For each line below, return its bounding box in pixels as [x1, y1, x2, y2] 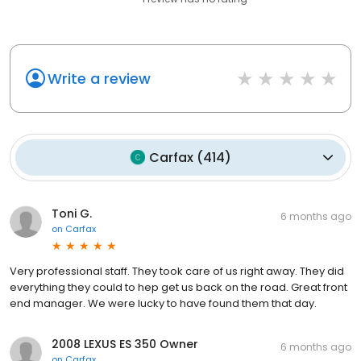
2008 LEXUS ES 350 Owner [52, 335, 198, 352]
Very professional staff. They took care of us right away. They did [10, 263, 344, 279]
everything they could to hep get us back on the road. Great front [10, 279, 347, 295]
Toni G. [52, 205, 92, 222]
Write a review [48, 68, 151, 89]
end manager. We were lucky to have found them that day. [10, 295, 317, 311]
